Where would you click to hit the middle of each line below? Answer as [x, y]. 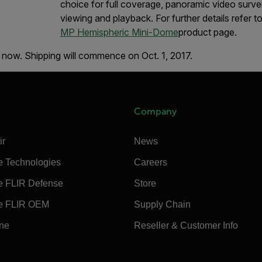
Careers [151, 162]
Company [156, 111]
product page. [207, 32]
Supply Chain [163, 204]
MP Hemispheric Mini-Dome [119, 32]
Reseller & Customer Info [186, 225]
